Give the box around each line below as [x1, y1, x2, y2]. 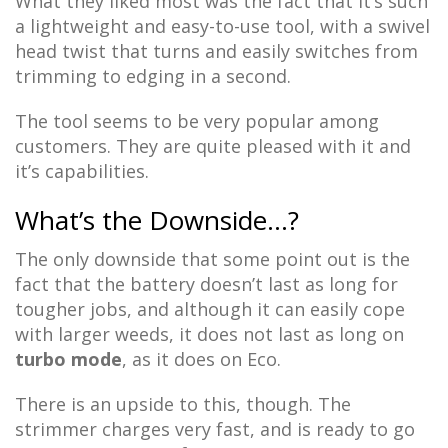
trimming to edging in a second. [15, 63, 291, 88]
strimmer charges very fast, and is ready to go [15, 416, 415, 441]
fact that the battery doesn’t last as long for [15, 271, 398, 296]
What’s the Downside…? [15, 201, 299, 238]
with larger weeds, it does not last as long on [15, 321, 404, 346]
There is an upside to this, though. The [15, 391, 351, 416]
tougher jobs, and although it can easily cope [15, 296, 405, 321]
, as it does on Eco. [122, 346, 281, 371]
